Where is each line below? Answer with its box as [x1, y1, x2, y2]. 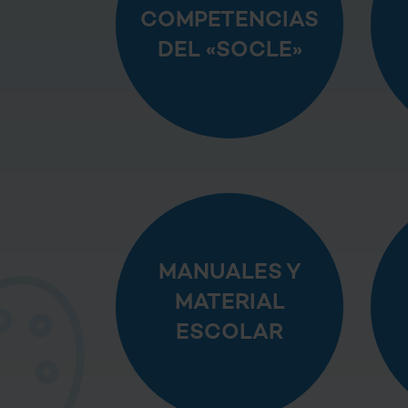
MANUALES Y [158, 261, 301, 285]
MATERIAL [174, 291, 285, 315]
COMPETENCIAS [140, 9, 319, 33]
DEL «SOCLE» [157, 39, 302, 63]
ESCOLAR [176, 321, 283, 345]
